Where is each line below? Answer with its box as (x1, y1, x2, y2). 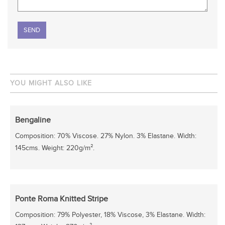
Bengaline (15, 116, 51, 125)
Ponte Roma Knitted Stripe (15, 194, 108, 204)
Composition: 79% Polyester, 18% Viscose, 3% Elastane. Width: (15, 211, 205, 219)
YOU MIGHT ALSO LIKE (10, 79, 92, 87)
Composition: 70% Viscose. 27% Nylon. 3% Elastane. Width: (15, 132, 196, 140)
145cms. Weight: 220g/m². (15, 144, 94, 152)
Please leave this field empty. (17, 23, 106, 31)
